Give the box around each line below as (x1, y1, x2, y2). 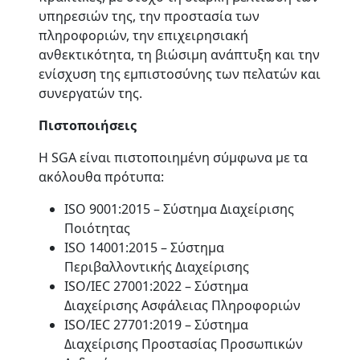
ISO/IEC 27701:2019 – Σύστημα (64, 316, 248, 333)
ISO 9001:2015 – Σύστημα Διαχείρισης (64, 200, 294, 218)
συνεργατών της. (39, 84, 142, 102)
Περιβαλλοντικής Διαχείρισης (64, 258, 249, 276)
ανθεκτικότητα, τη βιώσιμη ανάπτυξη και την (39, 46, 320, 63)
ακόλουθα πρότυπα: (39, 168, 164, 186)
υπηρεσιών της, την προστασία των (39, 7, 260, 25)
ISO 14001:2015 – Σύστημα (64, 239, 224, 256)
